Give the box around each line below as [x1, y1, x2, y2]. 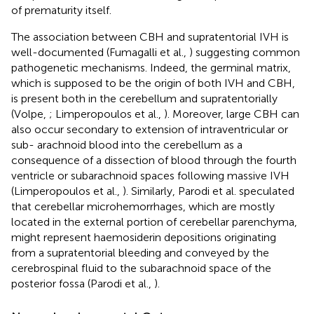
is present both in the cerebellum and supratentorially [11, 91, 278, 105]
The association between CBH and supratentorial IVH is [11, 29, 289, 43]
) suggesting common [189, 45, 300, 59]
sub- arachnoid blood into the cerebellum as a [11, 137, 243, 151]
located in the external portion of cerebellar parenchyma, [11, 214, 297, 228]
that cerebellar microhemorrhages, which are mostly [11, 199, 275, 213]
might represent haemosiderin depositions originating [11, 230, 276, 244]
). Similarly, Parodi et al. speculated [123, 184, 294, 198]
